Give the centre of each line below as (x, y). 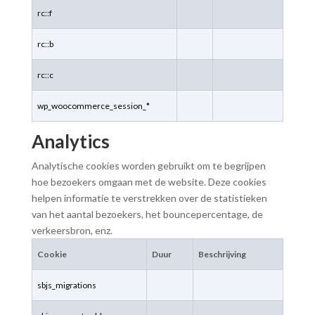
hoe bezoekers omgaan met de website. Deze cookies (149, 182)
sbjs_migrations (66, 285)
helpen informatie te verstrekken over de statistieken (149, 198)
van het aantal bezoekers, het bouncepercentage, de (147, 214)
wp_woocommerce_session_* (93, 106)
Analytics (70, 141)
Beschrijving (222, 254)
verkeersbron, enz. (72, 230)
